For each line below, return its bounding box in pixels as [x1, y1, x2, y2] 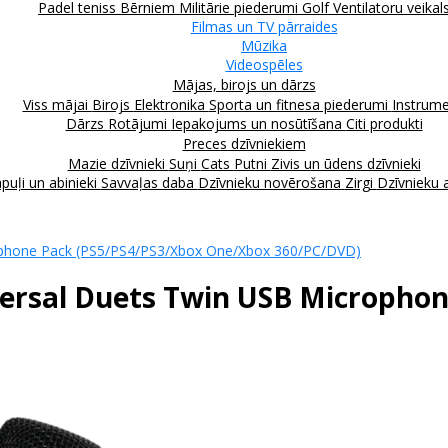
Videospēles [225, 54, 303, 74]
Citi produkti [345, 113, 423, 133]
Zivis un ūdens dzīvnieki [270, 153, 421, 173]
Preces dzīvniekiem [182, 133, 306, 153]
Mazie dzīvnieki [67, 153, 169, 173]
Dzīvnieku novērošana [197, 172, 345, 192]
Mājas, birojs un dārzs [172, 74, 316, 94]
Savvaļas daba [100, 172, 198, 192]
